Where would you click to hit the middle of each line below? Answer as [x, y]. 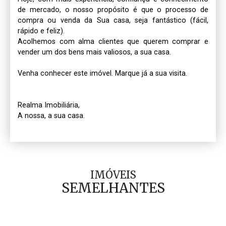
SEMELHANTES [113, 188]
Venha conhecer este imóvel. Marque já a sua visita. [102, 73]
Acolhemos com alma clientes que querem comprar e [113, 41]
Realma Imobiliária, [50, 105]
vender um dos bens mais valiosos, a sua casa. [94, 52]
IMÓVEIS [113, 175]
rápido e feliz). [41, 31]
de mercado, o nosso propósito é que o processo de [113, 10]
